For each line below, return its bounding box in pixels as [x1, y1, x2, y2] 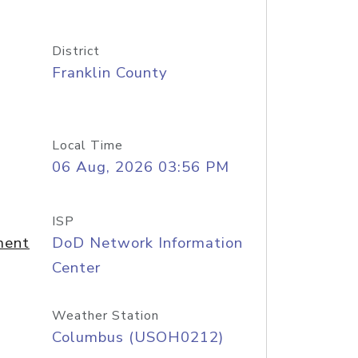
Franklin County [51, 62, 168, 83]
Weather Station [51, 307, 159, 324]
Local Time [51, 137, 123, 154]
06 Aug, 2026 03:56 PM [51, 157, 229, 177]
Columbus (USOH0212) [51, 327, 224, 348]
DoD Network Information [51, 233, 243, 253]
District [51, 42, 100, 60]
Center [51, 257, 101, 278]
